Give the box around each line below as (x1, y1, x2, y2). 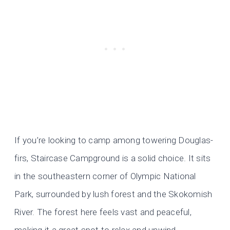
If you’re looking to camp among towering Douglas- (14, 135, 214, 146)
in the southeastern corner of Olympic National (14, 171, 196, 182)
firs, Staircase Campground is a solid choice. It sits (14, 153, 211, 164)
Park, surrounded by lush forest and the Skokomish (14, 189, 213, 200)
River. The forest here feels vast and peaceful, (14, 207, 191, 218)
